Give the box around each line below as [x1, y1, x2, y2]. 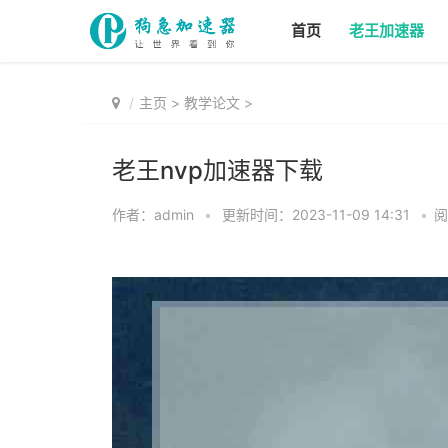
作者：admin [112, 206, 194, 223]
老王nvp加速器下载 [112, 156, 323, 185]
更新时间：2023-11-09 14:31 [222, 206, 410, 223]
